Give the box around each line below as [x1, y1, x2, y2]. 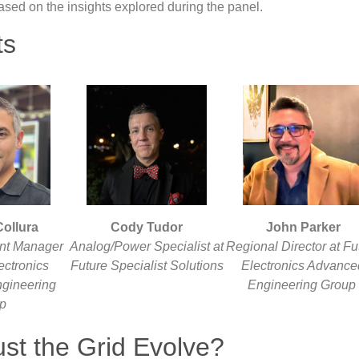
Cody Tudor [111, 220, 184, 234]
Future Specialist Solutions [70, 258, 224, 272]
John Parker [265, 220, 341, 234]
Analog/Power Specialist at [70, 239, 224, 253]
